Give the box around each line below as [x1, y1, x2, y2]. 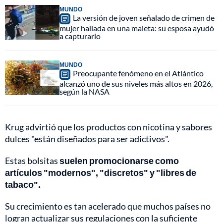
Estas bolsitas [5, 155, 59, 166]
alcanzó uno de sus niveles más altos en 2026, [59, 79, 213, 89]
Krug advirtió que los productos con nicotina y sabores [5, 121, 212, 133]
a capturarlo [59, 31, 101, 41]
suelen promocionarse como [59, 155, 179, 166]
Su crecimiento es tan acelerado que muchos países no [5, 201, 211, 212]
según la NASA [59, 87, 110, 97]
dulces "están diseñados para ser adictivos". [5, 133, 169, 145]
